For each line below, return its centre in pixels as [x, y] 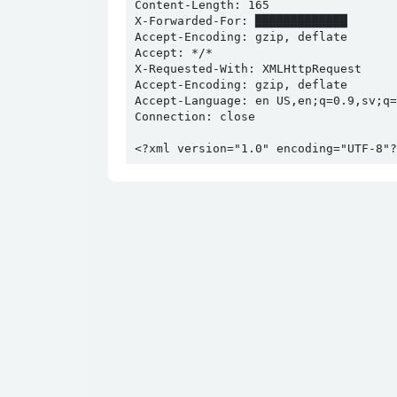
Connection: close [195, 117]
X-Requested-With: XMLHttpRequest [248, 69]
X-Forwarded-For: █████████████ [241, 21]
